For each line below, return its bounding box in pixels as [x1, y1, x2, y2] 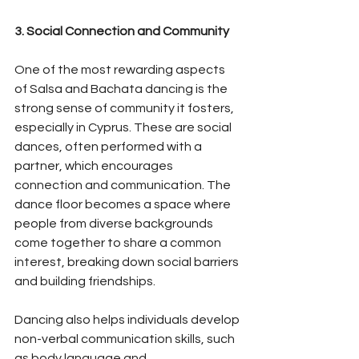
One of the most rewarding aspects [14, 63, 228, 76]
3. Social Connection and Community [14, 24, 229, 38]
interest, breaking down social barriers [14, 255, 241, 268]
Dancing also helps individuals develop [14, 313, 242, 326]
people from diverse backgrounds [14, 216, 216, 230]
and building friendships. [14, 274, 155, 288]
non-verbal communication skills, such [14, 332, 237, 345]
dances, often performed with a [14, 139, 204, 153]
